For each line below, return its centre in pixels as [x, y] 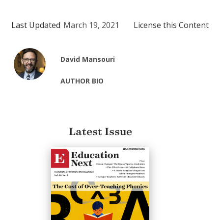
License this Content [171, 25]
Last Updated [36, 25]
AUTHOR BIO [82, 81]
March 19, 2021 [91, 25]
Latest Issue [100, 132]
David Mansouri [88, 59]
